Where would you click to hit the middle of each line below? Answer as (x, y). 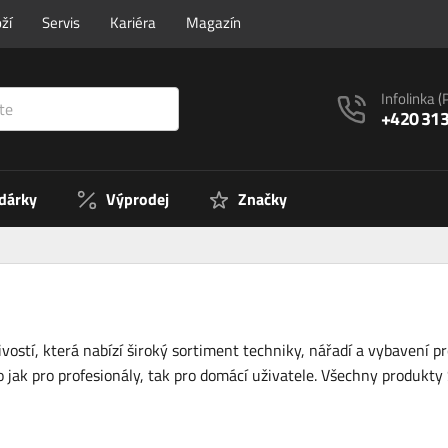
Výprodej (137, 199)
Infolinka (410, 98)
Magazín (213, 22)
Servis (61, 22)
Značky (262, 199)
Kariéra (133, 22)
